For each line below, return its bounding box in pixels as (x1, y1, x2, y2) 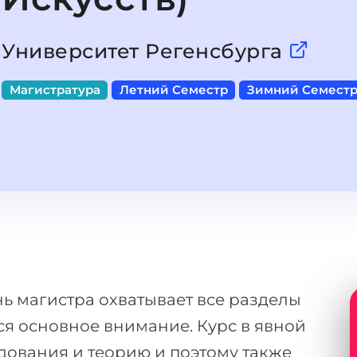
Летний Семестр (119, 83, 228, 97)
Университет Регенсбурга (2, 39, 288, 63)
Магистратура (9, 83, 100, 97)
